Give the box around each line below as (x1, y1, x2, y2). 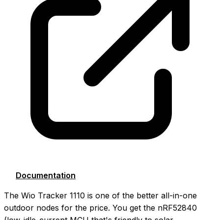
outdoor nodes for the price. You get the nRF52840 (4, 202, 197, 213)
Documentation (16, 170, 76, 180)
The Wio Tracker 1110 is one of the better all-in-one (4, 190, 197, 200)
